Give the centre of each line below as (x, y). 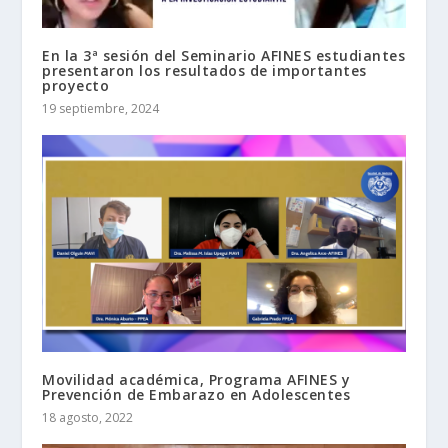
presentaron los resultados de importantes (204, 70)
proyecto (76, 85)
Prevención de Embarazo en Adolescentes (198, 395)
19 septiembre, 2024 (101, 108)
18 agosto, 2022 (88, 418)
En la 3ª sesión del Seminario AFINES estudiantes (224, 55)
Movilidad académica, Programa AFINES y (196, 380)
